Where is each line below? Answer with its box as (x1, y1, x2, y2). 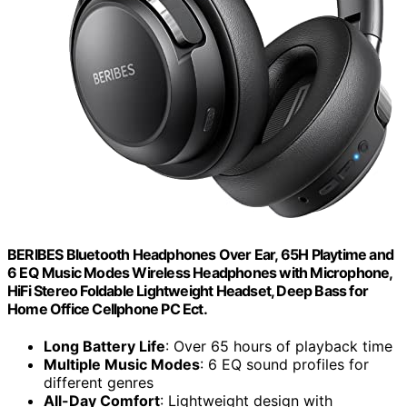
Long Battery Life (44, 337, 165, 356)
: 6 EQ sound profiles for (200, 355, 369, 374)
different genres (44, 373, 154, 392)
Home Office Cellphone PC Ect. (7, 299, 207, 318)
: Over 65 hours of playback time (165, 337, 392, 356)
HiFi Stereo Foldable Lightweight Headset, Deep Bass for (7, 281, 369, 300)
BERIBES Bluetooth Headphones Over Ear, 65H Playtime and (7, 244, 394, 263)
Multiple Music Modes (44, 355, 200, 374)
